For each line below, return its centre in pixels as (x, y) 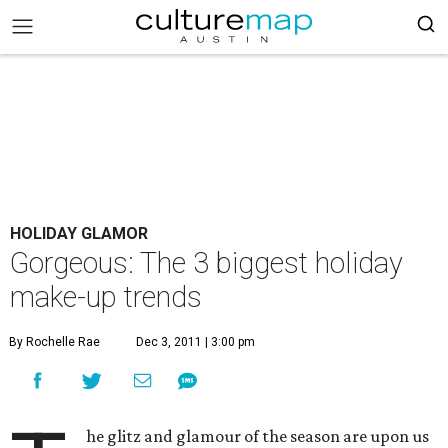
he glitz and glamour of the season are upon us (258, 436)
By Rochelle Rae (54, 342)
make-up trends (106, 297)
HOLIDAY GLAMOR (79, 233)
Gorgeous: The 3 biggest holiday (206, 263)
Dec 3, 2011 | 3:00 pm (195, 342)
